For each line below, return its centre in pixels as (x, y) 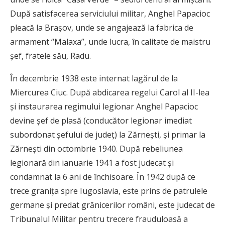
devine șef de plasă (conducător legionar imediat (101, 121)
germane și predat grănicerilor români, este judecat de (113, 205)
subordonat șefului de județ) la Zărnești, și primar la (108, 135)
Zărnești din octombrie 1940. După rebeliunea (96, 149)
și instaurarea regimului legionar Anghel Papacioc (104, 107)
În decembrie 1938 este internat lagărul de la (94, 79)
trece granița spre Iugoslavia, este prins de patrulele (109, 191)
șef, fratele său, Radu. (50, 56)
